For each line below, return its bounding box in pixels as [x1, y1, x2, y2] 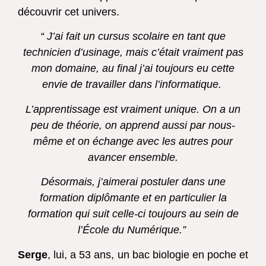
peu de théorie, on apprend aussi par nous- [31, 119, 235, 131]
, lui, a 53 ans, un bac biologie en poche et [47, 248, 248, 261]
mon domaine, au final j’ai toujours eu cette [31, 62, 235, 75]
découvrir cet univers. [18, 5, 122, 18]
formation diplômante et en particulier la [39, 192, 227, 204]
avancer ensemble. [88, 151, 178, 163]
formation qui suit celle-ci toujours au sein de [27, 208, 239, 220]
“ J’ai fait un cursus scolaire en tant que [40, 30, 226, 43]
